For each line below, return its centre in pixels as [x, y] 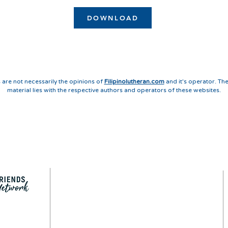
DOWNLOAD [113, 18]
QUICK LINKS [133, 125]
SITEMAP [94, 220]
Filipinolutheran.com [134, 81]
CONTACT [94, 206]
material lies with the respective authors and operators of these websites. [114, 90]
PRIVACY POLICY [108, 192]
